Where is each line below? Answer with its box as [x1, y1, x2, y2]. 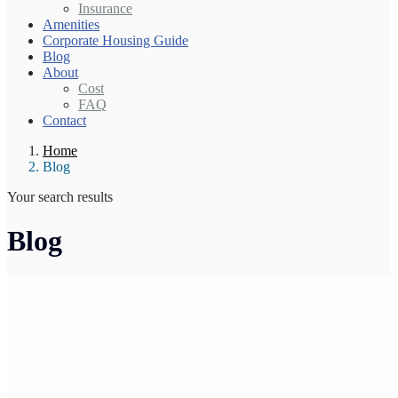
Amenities [43, 17, 99, 33]
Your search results [7, 189, 113, 205]
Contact [43, 113, 86, 129]
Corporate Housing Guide [43, 33, 188, 49]
